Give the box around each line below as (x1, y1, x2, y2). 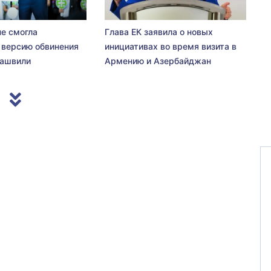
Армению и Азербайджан (104, 56, 211, 66)
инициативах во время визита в (104, 41, 237, 51)
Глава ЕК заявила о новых (104, 27, 213, 37)
